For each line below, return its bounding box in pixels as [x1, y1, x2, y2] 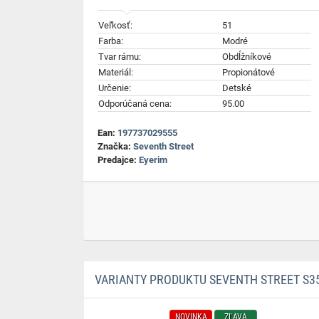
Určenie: [98, 83, 131, 93]
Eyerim [139, 155, 167, 165]
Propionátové [222, 67, 275, 78]
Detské [222, 83, 251, 93]
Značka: [98, 141, 133, 152]
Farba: [98, 36, 123, 46]
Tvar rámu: [98, 51, 141, 62]
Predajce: [98, 155, 139, 165]
